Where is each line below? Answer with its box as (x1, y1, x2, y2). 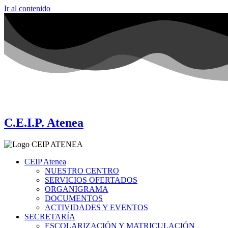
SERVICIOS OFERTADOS (45, 175, 137, 184)
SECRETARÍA (24, 212, 75, 221)
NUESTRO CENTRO (45, 166, 119, 175)
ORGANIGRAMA (45, 184, 108, 193)
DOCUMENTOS (45, 193, 103, 203)
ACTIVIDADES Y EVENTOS (45, 203, 148, 212)
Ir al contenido (4, 4, 50, 13)
